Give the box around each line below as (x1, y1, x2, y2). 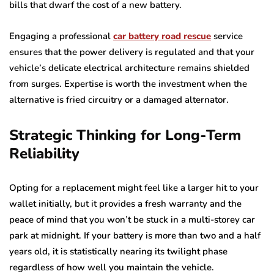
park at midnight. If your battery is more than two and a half (9, 229, 261, 242)
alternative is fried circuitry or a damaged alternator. (9, 93, 229, 106)
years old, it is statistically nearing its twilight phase (9, 245, 228, 257)
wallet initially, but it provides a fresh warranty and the (9, 197, 242, 210)
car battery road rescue (113, 29, 211, 42)
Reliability (9, 143, 80, 163)
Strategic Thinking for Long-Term (9, 125, 241, 145)
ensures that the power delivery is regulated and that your (9, 45, 254, 58)
